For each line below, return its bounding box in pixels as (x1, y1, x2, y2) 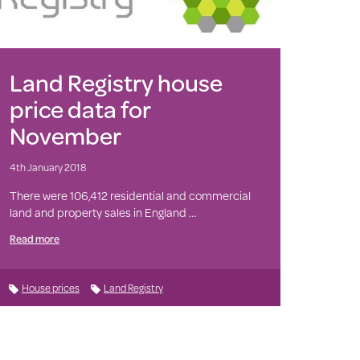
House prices (21, 280, 80, 295)
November (9, 117, 121, 153)
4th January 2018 (9, 159, 86, 174)
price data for (9, 91, 151, 126)
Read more (9, 231, 59, 246)
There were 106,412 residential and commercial (9, 186, 251, 204)
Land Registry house (9, 64, 223, 100)
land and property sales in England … (9, 203, 196, 221)
